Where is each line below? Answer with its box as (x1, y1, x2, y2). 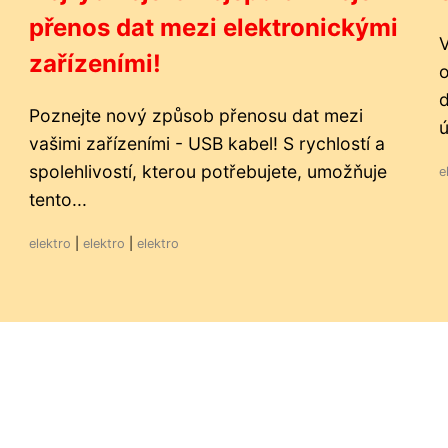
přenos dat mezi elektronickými (29, 13, 398, 42)
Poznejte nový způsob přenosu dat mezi (29, 105, 363, 126)
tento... (29, 189, 87, 210)
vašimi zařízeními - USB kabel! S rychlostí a (29, 133, 385, 154)
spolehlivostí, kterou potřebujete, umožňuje (29, 161, 387, 182)
